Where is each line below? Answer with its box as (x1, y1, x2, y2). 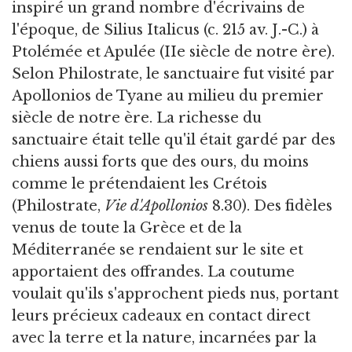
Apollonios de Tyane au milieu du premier (12, 87, 324, 105)
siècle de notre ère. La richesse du (12, 109, 262, 127)
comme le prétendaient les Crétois (12, 175, 267, 193)
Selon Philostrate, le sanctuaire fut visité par (12, 65, 335, 83)
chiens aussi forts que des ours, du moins (12, 153, 309, 171)
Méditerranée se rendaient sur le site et (12, 241, 303, 259)
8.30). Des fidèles (208, 197, 332, 215)
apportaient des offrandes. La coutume (12, 263, 295, 281)
